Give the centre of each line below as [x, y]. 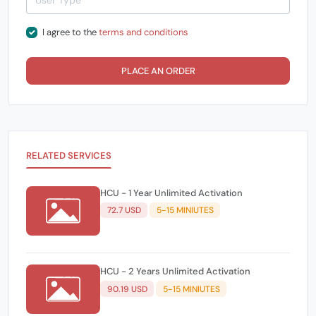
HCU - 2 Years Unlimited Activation [175, 272]
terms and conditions [143, 32]
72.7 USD [124, 211]
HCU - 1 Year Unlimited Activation [171, 193]
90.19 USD [127, 289]
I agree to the [70, 32]
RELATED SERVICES [69, 155]
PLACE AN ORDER [158, 71]
